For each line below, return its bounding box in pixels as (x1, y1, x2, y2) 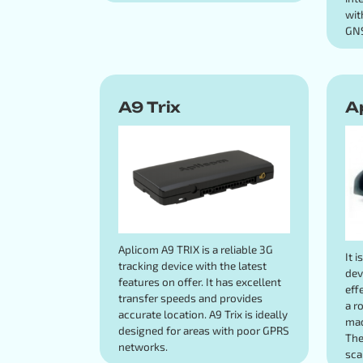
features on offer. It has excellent (117, 274, 281, 288)
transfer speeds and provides (117, 290, 263, 305)
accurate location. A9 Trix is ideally (117, 306, 288, 321)
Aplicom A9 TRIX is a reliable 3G (117, 241, 273, 256)
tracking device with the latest (117, 258, 267, 272)
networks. (117, 339, 168, 353)
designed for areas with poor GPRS (117, 322, 289, 337)
